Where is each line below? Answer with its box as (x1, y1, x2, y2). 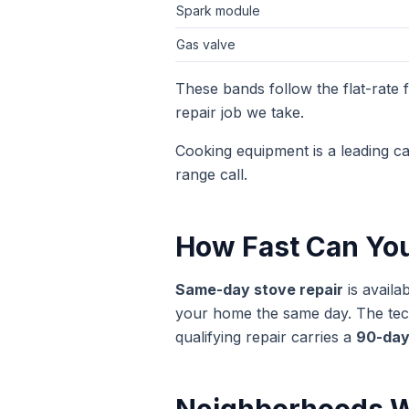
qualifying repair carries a (175, 328, 356, 346)
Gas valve (176, 37, 236, 52)
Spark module (176, 3, 260, 18)
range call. (175, 165, 247, 184)
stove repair (254, 280, 343, 299)
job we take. (216, 103, 304, 121)
